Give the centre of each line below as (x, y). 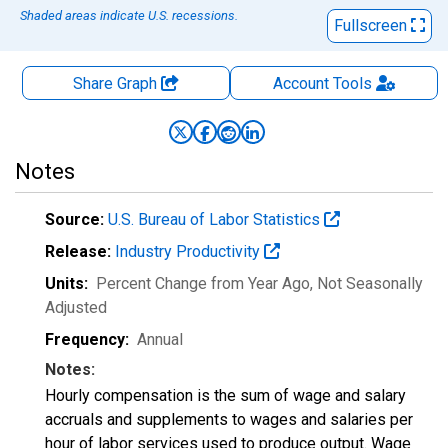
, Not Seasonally (366, 283)
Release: (78, 251)
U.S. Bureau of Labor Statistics (216, 219)
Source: (74, 219)
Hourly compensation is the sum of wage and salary (225, 395)
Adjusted (76, 307)
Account (300, 83)
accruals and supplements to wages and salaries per (229, 419)
